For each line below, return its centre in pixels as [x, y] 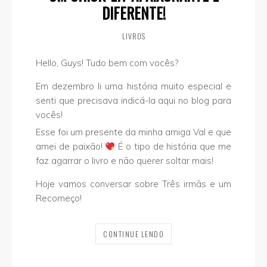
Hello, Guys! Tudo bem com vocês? [107, 63]
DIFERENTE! [133, 13]
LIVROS [133, 36]
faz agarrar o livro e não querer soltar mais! [125, 161]
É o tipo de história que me [173, 147]
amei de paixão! [71, 147]
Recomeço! [59, 198]
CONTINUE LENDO [133, 234]
